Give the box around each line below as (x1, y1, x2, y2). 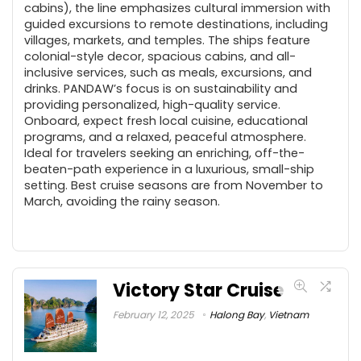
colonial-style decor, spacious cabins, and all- (24, 48, 296, 64)
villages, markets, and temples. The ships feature (24, 31, 310, 48)
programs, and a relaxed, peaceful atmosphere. (24, 128, 306, 145)
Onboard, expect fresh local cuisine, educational (24, 112, 308, 129)
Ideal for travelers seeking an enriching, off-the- (24, 144, 305, 161)
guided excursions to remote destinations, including (24, 15, 328, 32)
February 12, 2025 (113, 307, 194, 322)
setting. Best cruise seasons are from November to (24, 176, 323, 193)
